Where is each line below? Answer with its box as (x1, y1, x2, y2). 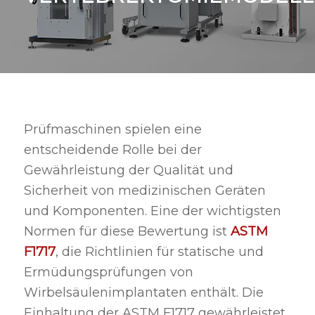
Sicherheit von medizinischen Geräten (23, 183, 266, 199)
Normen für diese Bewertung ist (23, 224, 231, 240)
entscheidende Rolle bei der (23, 142, 202, 158)
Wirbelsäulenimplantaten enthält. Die (23, 285, 264, 301)
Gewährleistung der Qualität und (23, 162, 233, 179)
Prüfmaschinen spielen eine (23, 122, 202, 138)
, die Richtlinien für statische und (55, 244, 264, 260)
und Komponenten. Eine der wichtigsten (23, 203, 281, 219)
